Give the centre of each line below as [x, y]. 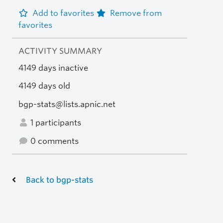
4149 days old [44, 86]
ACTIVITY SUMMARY [60, 51]
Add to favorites [64, 13]
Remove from [136, 13]
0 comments [53, 141]
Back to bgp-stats [59, 180]
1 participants [55, 122]
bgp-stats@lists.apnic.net [67, 105]
